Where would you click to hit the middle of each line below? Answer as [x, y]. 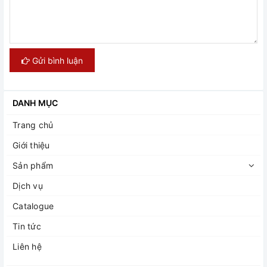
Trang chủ [33, 125]
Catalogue [33, 206]
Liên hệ [27, 247]
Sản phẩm [33, 166]
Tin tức [27, 226]
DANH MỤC [35, 103]
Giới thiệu [31, 145]
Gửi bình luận [56, 60]
